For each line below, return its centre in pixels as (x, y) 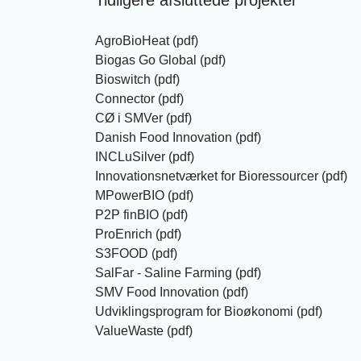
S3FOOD (122, 254)
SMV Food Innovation (157, 293)
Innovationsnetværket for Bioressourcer (207, 176)
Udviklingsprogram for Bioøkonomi (194, 312)
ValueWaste (129, 331)
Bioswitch (123, 80)
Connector (125, 99)
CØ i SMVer (129, 118)
